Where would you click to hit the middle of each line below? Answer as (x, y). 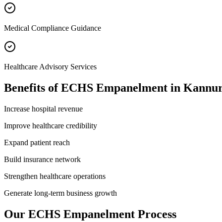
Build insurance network (42, 159)
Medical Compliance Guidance (53, 28)
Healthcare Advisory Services (50, 66)
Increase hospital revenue (43, 109)
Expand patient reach (37, 142)
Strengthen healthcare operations (55, 176)
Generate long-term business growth (60, 193)
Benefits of (32, 87)
